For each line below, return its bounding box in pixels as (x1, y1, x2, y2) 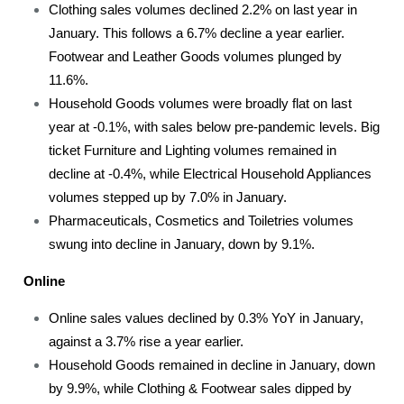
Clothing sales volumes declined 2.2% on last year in (49, 3, 358, 17)
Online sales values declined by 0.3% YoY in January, (49, 311, 364, 326)
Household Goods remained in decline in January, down (49, 358, 376, 372)
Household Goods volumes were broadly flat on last (49, 96, 353, 111)
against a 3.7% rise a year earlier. (49, 335, 244, 349)
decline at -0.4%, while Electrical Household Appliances (49, 167, 372, 181)
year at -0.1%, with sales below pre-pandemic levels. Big (49, 120, 381, 134)
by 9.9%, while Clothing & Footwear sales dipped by (49, 381, 353, 396)
